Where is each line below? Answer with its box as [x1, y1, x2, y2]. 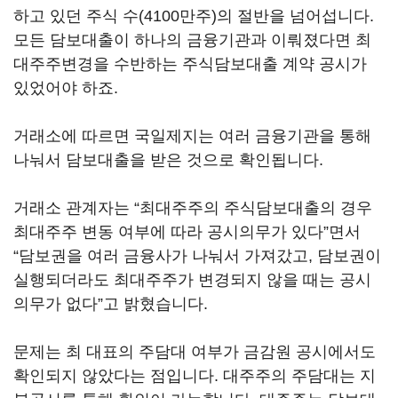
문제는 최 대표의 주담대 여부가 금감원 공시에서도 [13, 343, 376, 361]
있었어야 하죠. [13, 79, 118, 97]
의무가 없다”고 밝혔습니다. [13, 295, 208, 313]
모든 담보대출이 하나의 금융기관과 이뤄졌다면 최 [13, 31, 371, 49]
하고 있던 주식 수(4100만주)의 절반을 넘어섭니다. [13, 7, 374, 25]
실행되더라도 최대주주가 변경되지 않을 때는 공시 [13, 271, 371, 289]
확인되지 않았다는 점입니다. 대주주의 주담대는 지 [13, 367, 376, 385]
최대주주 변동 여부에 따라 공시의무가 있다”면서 [13, 223, 361, 241]
